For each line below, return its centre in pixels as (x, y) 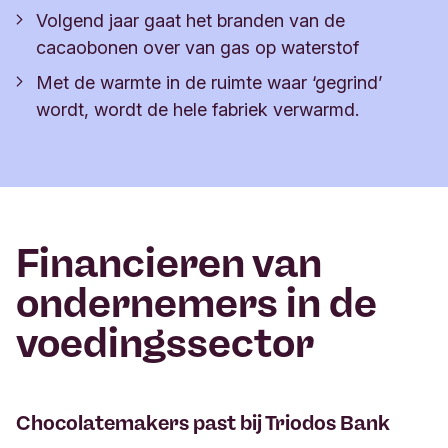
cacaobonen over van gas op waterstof (197, 47)
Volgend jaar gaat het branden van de (190, 20)
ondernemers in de (196, 302)
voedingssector (165, 342)
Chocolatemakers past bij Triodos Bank (203, 422)
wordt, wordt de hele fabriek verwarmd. (197, 109)
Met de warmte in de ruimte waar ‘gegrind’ (209, 82)
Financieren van (169, 262)
